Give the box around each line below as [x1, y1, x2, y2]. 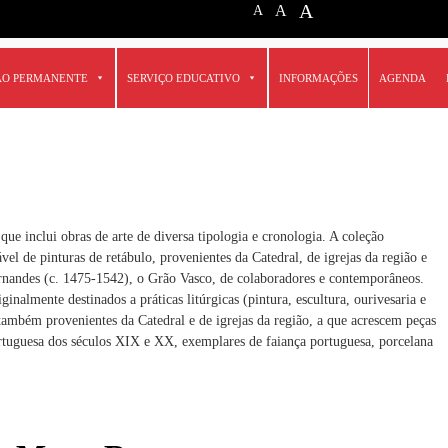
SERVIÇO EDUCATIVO [127, 72, 241, 84]
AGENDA [379, 72, 427, 84]
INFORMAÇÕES [279, 72, 359, 84]
